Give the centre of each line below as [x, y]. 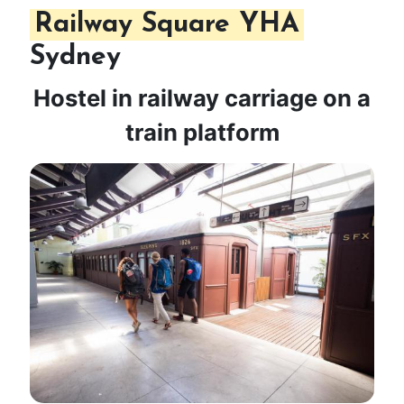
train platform [202, 133]
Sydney [75, 58]
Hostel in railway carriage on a [202, 98]
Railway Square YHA [167, 25]
